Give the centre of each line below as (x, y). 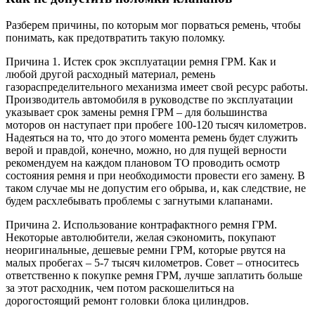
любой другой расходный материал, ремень (110, 75)
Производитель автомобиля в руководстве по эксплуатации (149, 100)
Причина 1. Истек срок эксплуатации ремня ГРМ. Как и (141, 62)
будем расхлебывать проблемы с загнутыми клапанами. (139, 201)
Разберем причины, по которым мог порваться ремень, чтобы (153, 25)
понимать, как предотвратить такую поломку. (115, 38)
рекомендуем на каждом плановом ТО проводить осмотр (143, 163)
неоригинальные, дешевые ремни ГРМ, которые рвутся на (146, 250)
